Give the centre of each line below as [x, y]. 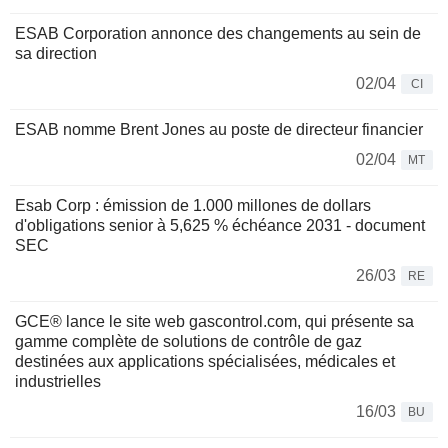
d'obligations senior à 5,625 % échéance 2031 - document [220, 226]
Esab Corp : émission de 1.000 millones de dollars [193, 206]
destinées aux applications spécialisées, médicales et [205, 362]
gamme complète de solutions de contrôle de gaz [188, 342]
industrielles [58, 382]
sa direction [56, 54]
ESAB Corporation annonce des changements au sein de [218, 34]
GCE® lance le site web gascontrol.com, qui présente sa [214, 322]
